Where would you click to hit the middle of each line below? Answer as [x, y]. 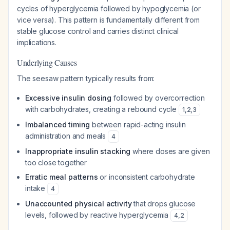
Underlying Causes [47, 62]
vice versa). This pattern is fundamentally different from [108, 20]
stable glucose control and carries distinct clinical [98, 31]
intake [36, 188]
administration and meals [66, 136]
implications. [37, 42]
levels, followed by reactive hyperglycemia [98, 215]
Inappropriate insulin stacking [78, 151]
